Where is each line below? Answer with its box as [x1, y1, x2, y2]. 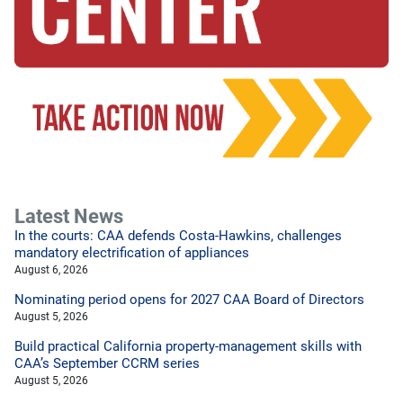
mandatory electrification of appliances [14, 245, 249, 262]
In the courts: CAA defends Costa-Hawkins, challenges [14, 228, 342, 245]
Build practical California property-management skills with [14, 338, 362, 355]
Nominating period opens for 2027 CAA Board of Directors [14, 291, 364, 309]
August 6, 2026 [14, 263, 88, 277]
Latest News [14, 204, 123, 228]
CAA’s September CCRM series [14, 355, 200, 372]
